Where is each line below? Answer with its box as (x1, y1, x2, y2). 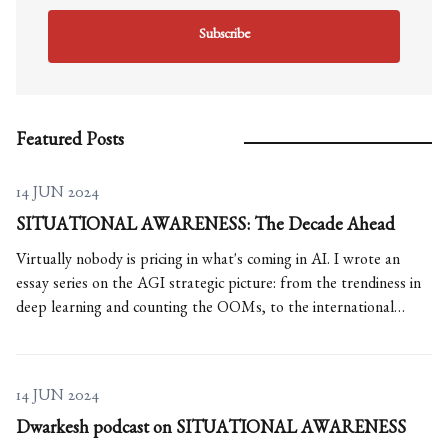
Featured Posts (16, 134, 124, 153)
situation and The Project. (16, 326, 180, 343)
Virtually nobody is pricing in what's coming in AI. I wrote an (16, 254, 400, 271)
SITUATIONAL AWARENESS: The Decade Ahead (16, 219, 395, 238)
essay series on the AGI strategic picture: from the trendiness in (16, 278, 421, 295)
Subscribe (198, 29, 250, 44)
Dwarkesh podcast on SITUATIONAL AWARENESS (16, 422, 406, 441)
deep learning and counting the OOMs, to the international (16, 302, 394, 319)
